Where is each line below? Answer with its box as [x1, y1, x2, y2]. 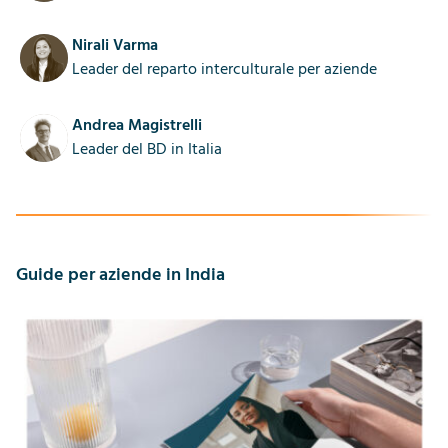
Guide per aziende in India [16, 260, 225, 290]
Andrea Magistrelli [72, 112, 202, 139]
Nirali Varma [72, 33, 158, 59]
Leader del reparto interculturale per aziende [72, 57, 377, 83]
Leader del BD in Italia [72, 136, 222, 163]
